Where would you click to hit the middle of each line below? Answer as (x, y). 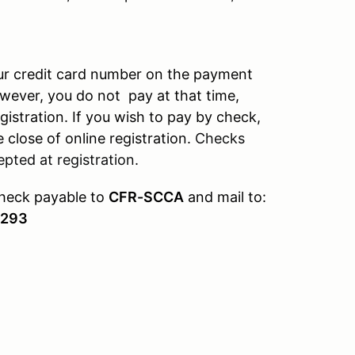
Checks (218, 138)
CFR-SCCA (146, 197)
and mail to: (225, 197)
